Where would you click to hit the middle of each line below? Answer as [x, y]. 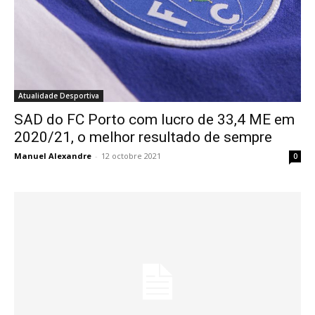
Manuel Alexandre [53, 156]
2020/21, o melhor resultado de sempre [145, 137]
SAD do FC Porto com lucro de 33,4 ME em [154, 120]
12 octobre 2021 [131, 156]
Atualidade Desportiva [59, 96]
